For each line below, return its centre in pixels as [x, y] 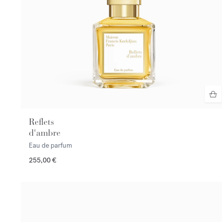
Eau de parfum [51, 145]
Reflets [41, 122]
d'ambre [45, 133]
